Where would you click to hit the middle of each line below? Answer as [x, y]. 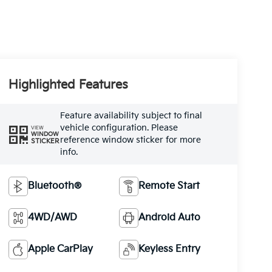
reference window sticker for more [130, 140]
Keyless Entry [170, 249]
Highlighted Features [68, 85]
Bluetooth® [54, 186]
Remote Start [169, 186]
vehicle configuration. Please [119, 128]
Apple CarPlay [60, 249]
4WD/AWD [52, 217]
